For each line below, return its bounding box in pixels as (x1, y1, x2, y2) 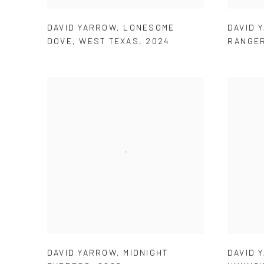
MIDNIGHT (123, 247, 169, 258)
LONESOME (123, 22, 175, 32)
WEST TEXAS (79, 35, 139, 46)
